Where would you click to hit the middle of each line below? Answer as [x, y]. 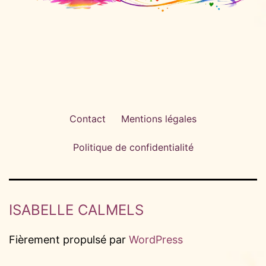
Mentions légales [159, 118]
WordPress [156, 240]
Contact [87, 118]
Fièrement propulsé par [69, 240]
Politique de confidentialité [133, 147]
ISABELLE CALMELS [76, 210]
